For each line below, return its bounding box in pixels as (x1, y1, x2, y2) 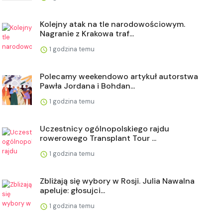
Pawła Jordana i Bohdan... (40, 81, 135, 92)
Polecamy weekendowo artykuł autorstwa (40, 71, 198, 82)
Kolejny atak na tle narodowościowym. (40, 19, 185, 30)
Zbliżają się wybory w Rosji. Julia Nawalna (40, 176, 195, 187)
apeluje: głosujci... (40, 185, 105, 196)
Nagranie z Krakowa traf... (40, 28, 134, 39)
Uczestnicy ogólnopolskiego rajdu (40, 123, 169, 134)
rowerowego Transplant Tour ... (40, 133, 156, 144)
